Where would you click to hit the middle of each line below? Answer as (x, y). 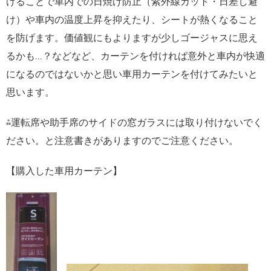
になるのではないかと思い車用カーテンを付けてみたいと (132, 74)
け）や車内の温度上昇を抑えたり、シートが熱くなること (132, 20)
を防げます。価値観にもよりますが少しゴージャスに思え (132, 38)
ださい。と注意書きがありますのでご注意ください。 (122, 141)
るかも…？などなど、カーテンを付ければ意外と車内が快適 (135, 56)
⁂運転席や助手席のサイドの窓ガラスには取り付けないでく (134, 122)
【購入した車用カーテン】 (64, 171)
